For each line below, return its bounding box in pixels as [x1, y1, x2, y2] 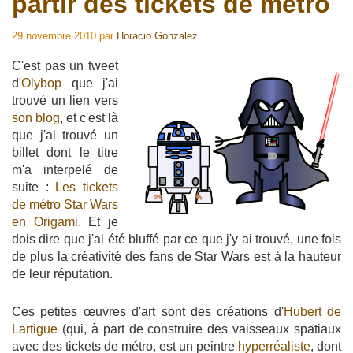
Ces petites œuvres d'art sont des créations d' [12, 305, 284, 318]
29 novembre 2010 [12, 30, 96, 42]
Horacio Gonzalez [117, 30, 198, 42]
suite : [12, 180, 56, 194]
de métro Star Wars [12, 198, 118, 211]
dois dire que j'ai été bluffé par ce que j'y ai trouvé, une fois [12, 232, 341, 246]
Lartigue [12, 322, 58, 336]
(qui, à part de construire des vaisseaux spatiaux [58, 322, 341, 336]
